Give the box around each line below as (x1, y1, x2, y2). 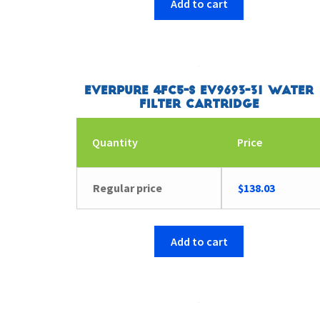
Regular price (93, 181, 163, 196)
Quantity (92, 135, 139, 150)
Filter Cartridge (139, 99, 259, 111)
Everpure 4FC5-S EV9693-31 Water (84, 85, 314, 97)
